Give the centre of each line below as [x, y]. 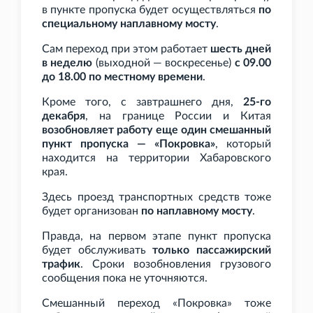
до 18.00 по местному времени [122, 77]
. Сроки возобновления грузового [176, 264]
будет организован [92, 211]
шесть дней [241, 49]
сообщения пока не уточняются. [125, 278]
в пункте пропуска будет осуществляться [150, 10]
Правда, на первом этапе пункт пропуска [156, 236]
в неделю [67, 63]
